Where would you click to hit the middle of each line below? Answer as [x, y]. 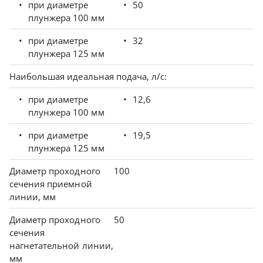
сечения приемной [51, 184]
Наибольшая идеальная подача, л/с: [88, 77]
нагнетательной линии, [61, 246]
